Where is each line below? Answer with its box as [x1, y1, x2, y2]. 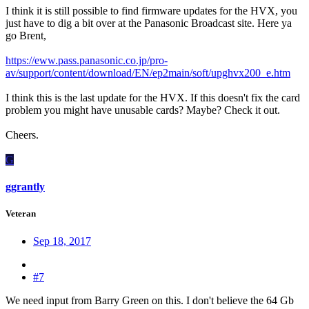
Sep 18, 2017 [33, 235, 91, 247]
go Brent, [6, 29, 46, 41]
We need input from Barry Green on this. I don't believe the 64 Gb [6, 294, 294, 306]
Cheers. [6, 128, 39, 141]
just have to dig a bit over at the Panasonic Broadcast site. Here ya [6, 17, 292, 29]
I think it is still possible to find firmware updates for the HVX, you [6, 4, 297, 17]
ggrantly [6, 181, 45, 193]
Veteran [6, 208, 36, 219]
